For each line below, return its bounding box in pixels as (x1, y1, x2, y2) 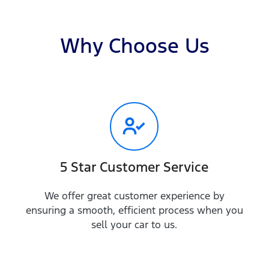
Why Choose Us (59, 33, 210, 59)
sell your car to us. (91, 218, 178, 231)
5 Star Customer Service (60, 159, 209, 175)
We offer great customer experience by (44, 189, 225, 202)
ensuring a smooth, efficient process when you (25, 204, 243, 217)
